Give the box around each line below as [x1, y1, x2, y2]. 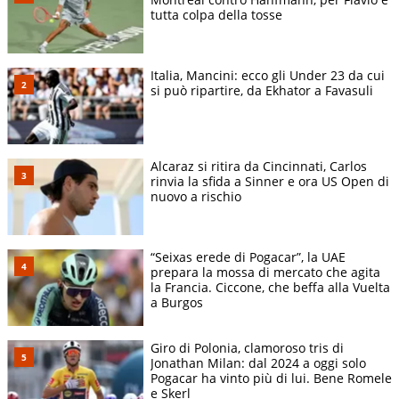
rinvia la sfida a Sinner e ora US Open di [151, 172, 389, 190]
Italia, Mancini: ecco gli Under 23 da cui [151, 66, 385, 84]
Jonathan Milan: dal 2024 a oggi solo [151, 354, 366, 371]
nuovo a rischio [151, 187, 241, 205]
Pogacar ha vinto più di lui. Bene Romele [151, 369, 392, 387]
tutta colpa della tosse [151, 5, 282, 23]
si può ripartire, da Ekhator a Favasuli [151, 81, 373, 99]
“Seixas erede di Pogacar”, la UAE [151, 248, 346, 265]
